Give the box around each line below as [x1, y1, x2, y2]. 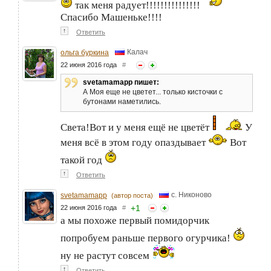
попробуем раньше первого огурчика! [60, 232, 233, 244]
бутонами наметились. [83, 97, 161, 106]
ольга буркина [60, 48, 109, 57]
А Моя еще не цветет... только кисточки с [83, 88, 223, 97]
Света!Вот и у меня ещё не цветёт [60, 122, 212, 134]
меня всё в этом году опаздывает [60, 137, 208, 149]
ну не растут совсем [60, 250, 152, 262]
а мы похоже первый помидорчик [60, 215, 209, 227]
